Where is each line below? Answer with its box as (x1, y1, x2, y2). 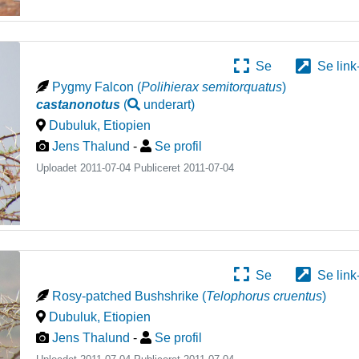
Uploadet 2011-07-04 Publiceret (36, 162, 184, 175)
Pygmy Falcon (52, 80, 135, 95)
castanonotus (36, 98, 121, 112)
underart (143, 98, 192, 112)
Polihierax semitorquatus (141, 80, 283, 95)
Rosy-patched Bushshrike (52, 288, 200, 303)
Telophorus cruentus (206, 288, 323, 303)
